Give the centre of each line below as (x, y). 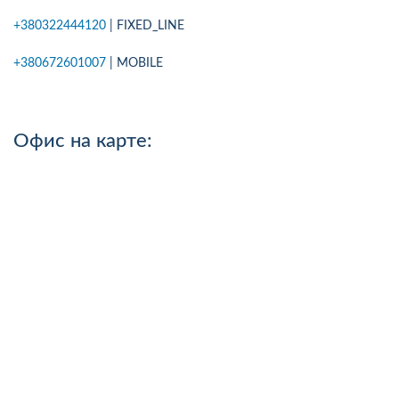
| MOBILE (134, 63)
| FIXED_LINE (145, 25)
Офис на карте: (83, 140)
